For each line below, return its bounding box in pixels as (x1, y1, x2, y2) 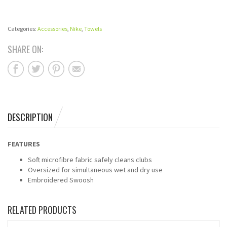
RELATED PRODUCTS (8, 203, 77, 216)
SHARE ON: (8, 43, 43, 56)
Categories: (8, 25, 37, 32)
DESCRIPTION (8, 110, 53, 124)
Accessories (37, 25, 67, 32)
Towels (84, 25, 102, 32)
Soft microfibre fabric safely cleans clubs (28, 155, 152, 164)
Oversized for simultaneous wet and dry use (28, 165, 163, 174)
